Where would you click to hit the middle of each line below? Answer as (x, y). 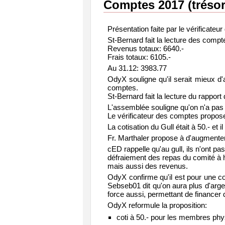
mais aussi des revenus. (148, 166)
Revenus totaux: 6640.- (146, 48)
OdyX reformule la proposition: (157, 205)
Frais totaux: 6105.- (139, 57)
